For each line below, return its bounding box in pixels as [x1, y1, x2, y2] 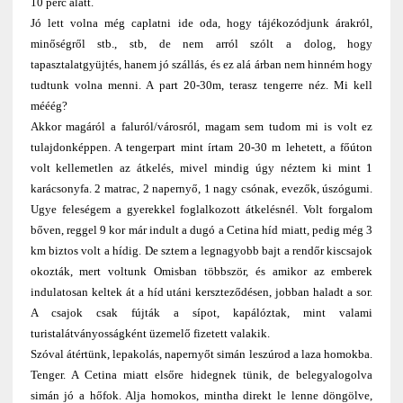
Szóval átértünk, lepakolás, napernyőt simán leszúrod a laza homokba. [30, 347, 373, 362]
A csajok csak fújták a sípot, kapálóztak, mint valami [30, 306, 373, 320]
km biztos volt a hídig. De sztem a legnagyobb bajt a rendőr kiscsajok [30, 244, 373, 258]
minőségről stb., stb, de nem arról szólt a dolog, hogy [30, 37, 373, 51]
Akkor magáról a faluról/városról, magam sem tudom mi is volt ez [30, 120, 373, 134]
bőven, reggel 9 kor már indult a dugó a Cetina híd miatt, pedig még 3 [30, 223, 373, 237]
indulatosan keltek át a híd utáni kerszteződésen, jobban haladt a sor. [30, 285, 373, 300]
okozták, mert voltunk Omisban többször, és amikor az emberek [30, 264, 373, 279]
